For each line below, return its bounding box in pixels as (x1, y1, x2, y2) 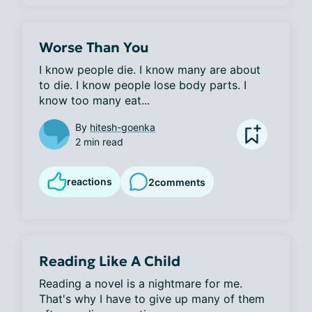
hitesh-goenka (90, 121, 155, 133)
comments (155, 175, 205, 188)
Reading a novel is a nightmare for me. (39, 276, 242, 290)
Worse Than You (39, 38, 149, 56)
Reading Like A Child (39, 252, 180, 270)
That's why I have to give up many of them (39, 292, 265, 306)
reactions (67, 175, 112, 187)
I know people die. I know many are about (39, 63, 260, 77)
